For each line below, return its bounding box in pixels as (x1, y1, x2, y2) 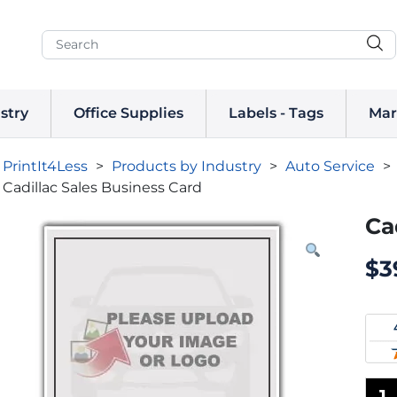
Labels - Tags (229, 104, 323, 121)
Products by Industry (112, 157, 262, 175)
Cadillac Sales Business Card (3, 178, 203, 196)
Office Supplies (74, 104, 183, 121)
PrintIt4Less (3, 157, 89, 175)
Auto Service (285, 157, 376, 175)
